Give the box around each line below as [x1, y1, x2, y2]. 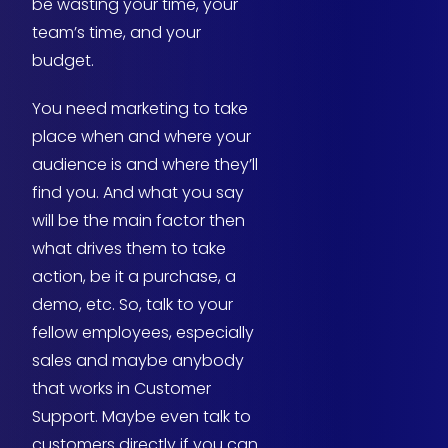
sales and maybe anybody [32, 349, 244, 373]
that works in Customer [32, 377, 211, 401]
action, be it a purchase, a [32, 265, 236, 289]
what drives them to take [32, 237, 226, 261]
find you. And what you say [32, 181, 244, 205]
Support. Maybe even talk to [32, 405, 251, 429]
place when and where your [32, 125, 251, 149]
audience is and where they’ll [32, 153, 258, 177]
